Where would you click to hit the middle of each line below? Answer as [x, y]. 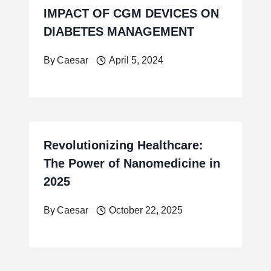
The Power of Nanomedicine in [132, 163]
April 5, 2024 [136, 60]
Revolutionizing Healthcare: [123, 145]
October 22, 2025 [145, 210]
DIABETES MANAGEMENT [119, 31]
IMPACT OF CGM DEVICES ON [131, 13]
